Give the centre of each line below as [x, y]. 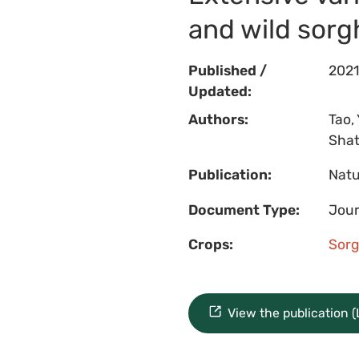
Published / [227, 71]
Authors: [218, 119]
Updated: [220, 92]
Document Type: [244, 210]
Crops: [210, 245]
